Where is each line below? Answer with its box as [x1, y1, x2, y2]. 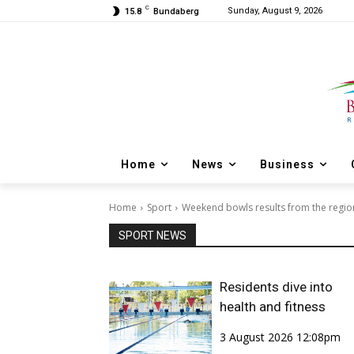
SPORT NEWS [119, 229, 186, 243]
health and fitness [219, 299, 326, 315]
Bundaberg [153, 6, 199, 17]
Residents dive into [219, 279, 333, 296]
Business [260, 158, 314, 171]
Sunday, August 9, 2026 [228, 6, 322, 17]
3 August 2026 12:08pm [219, 330, 341, 345]
